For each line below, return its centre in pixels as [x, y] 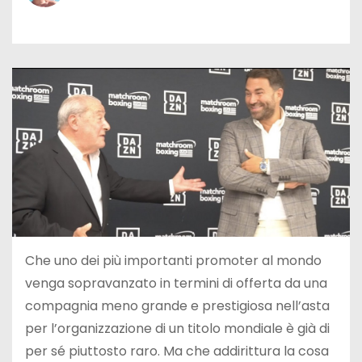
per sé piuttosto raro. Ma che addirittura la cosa [177, 351]
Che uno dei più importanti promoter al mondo [173, 260]
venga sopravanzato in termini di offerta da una [176, 283]
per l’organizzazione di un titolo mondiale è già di [177, 328]
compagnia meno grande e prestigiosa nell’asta [177, 305]
